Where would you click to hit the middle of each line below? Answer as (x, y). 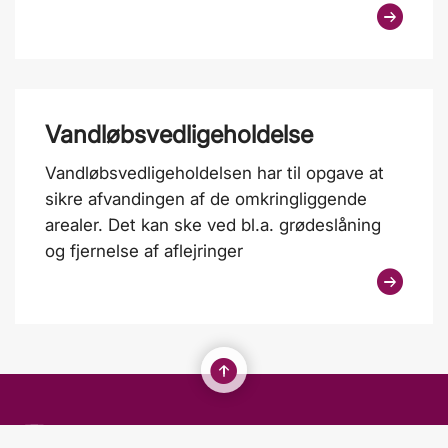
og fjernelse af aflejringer (144, 250)
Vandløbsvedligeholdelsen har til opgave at (214, 172)
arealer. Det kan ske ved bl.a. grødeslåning (213, 224)
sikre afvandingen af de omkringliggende (206, 198)
